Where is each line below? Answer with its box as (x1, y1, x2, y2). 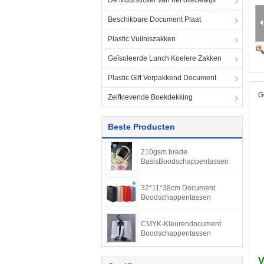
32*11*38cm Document (141, 184, 215, 192)
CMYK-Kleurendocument (141, 220, 221, 228)
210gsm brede (141, 148, 187, 156)
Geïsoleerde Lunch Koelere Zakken (108, 54, 222, 62)
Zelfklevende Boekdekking (108, 93, 193, 101)
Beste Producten (108, 122, 175, 131)
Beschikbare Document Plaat (108, 15, 201, 24)
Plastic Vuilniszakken (108, 35, 176, 43)
